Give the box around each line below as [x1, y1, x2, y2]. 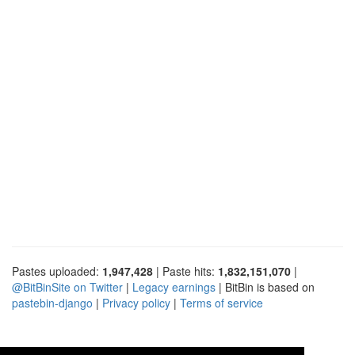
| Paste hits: [153, 262, 218, 279]
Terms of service [180, 294, 263, 311]
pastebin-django [12, 294, 93, 311]
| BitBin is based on [216, 278, 315, 295]
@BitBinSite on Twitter [12, 278, 123, 295]
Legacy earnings [132, 278, 216, 295]
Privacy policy [102, 294, 170, 311]
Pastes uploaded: [12, 262, 102, 279]
